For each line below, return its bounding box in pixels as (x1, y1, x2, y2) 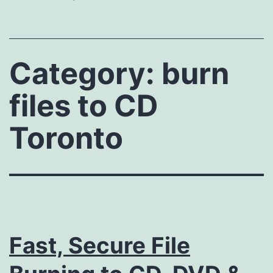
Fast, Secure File (9, 231, 190, 259)
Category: (9, 55, 161, 91)
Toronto (9, 119, 123, 156)
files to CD (9, 87, 158, 124)
